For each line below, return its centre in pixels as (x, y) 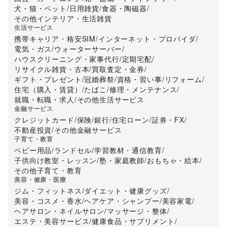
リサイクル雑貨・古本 (52, 69)
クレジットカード (44, 120)
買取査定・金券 (118, 69)
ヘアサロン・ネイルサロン (60, 211)
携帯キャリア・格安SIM (55, 39)
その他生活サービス (111, 100)
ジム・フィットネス (48, 191)
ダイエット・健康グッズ (126, 191)
